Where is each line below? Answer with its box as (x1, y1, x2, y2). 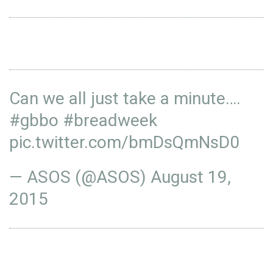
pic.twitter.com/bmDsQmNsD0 (9, 132, 239, 152)
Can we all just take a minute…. (9, 88, 241, 108)
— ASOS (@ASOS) (9, 167, 151, 187)
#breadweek (63, 110, 157, 130)
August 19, (151, 167, 231, 187)
